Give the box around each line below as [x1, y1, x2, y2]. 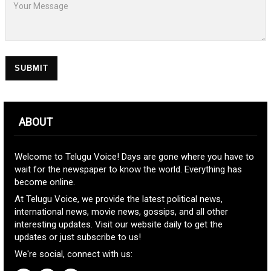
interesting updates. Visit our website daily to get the [15, 219, 223, 230]
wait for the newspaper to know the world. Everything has [15, 164, 242, 175]
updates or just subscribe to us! [15, 232, 141, 243]
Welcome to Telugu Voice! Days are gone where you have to [15, 151, 254, 162]
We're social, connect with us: [15, 249, 132, 260]
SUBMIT [15, 64, 48, 73]
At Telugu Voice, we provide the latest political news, [15, 194, 223, 204]
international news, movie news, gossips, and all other [15, 206, 228, 217]
